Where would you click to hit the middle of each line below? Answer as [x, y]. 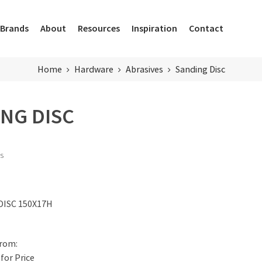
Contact [206, 28]
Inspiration [154, 28]
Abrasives [144, 69]
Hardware [94, 69]
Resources [99, 28]
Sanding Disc [200, 69]
